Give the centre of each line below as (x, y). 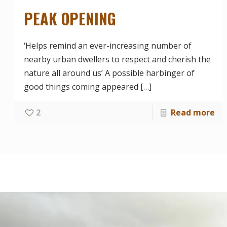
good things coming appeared (81, 86)
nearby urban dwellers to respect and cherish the (117, 59)
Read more (193, 112)
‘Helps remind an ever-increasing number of (107, 45)
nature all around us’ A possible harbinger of (109, 73)
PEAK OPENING (70, 18)
